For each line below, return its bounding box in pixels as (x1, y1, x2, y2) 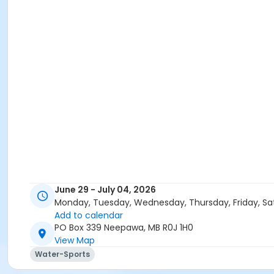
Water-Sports (35, 249, 90, 260)
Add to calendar (54, 209, 123, 222)
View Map (54, 234, 95, 247)
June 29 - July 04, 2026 (54, 183, 156, 196)
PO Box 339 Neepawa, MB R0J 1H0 (54, 221, 193, 234)
